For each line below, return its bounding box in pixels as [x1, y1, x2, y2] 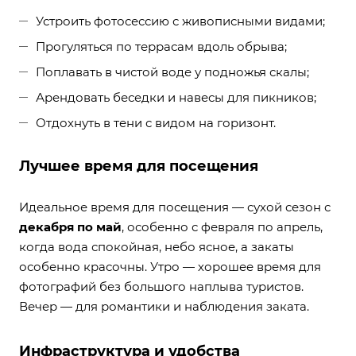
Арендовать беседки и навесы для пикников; [36, 90, 316, 106]
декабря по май [19, 219, 122, 235]
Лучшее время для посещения [19, 157, 258, 176]
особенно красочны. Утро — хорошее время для [19, 259, 321, 275]
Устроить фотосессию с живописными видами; [36, 14, 325, 29]
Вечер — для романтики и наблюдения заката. [19, 299, 309, 315]
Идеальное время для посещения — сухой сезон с [19, 199, 331, 215]
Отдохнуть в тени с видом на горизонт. [36, 115, 276, 131]
